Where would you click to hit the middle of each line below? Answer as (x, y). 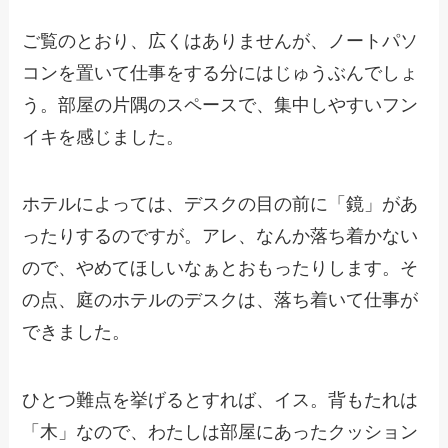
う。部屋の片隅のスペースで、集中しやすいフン (220, 104)
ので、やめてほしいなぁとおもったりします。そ (220, 268)
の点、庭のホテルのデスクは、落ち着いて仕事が (220, 300)
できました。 (76, 332)
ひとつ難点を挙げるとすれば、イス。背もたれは (220, 400)
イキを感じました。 (103, 136)
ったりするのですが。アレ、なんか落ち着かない (220, 236)
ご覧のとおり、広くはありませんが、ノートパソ (220, 40)
